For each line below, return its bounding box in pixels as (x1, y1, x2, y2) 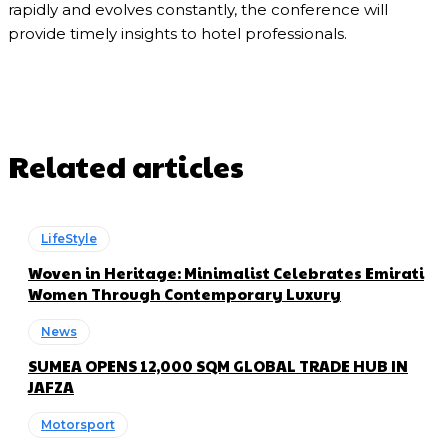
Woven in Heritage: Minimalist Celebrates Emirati (28, 261, 424, 283)
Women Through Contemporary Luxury (28, 282, 341, 304)
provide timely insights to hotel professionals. (8, 23, 347, 43)
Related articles (8, 144, 244, 186)
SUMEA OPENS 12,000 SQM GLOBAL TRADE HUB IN (28, 354, 408, 376)
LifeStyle (41, 230, 97, 246)
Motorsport (41, 416, 115, 432)
